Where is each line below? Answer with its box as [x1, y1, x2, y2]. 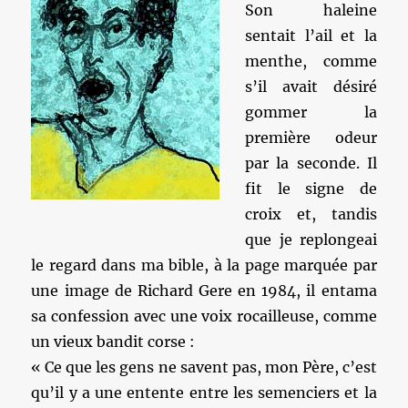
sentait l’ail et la [245, 26, 377, 45]
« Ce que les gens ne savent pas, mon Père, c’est [31, 358, 377, 376]
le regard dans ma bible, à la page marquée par [31, 256, 377, 274]
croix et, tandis [245, 205, 377, 223]
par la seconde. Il [245, 154, 377, 172]
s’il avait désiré [245, 77, 377, 96]
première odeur [245, 128, 377, 147]
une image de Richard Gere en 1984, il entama [31, 281, 377, 300]
